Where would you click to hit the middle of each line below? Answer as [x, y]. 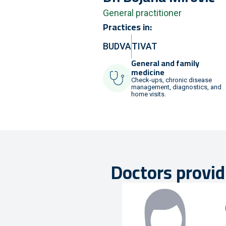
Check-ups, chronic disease [172, 80]
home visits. [149, 94]
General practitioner [142, 13]
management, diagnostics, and [176, 87]
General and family [165, 63]
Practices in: [127, 27]
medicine [148, 72]
